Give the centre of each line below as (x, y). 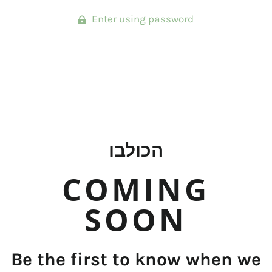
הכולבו (136, 151)
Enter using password (142, 19)
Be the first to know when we (136, 259)
